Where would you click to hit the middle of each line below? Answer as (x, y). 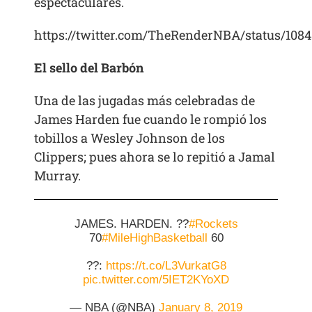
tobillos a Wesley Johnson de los (130, 138)
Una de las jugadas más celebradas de (145, 101)
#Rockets (213, 224)
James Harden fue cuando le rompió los (151, 119)
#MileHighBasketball (154, 238)
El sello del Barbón (89, 68)
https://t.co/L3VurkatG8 (166, 266)
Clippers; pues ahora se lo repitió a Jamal (155, 157)
